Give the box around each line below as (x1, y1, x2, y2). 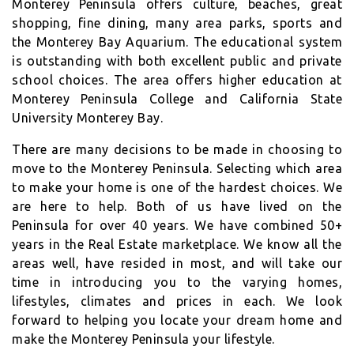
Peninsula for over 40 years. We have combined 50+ (12, 218, 342, 233)
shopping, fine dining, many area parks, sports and (12, 16, 342, 31)
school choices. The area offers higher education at (12, 73, 342, 88)
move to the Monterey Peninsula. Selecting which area (12, 161, 342, 176)
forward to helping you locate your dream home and (12, 313, 342, 328)
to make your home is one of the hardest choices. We (12, 180, 342, 195)
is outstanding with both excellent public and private (12, 54, 342, 69)
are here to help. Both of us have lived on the (12, 199, 342, 214)
